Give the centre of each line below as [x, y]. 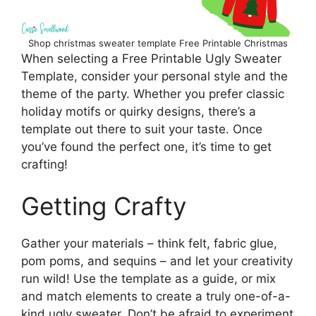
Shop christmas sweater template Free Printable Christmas [158, 43]
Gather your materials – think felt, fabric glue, [149, 244]
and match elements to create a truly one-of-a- [156, 297]
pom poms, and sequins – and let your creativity [157, 261]
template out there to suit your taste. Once [142, 129]
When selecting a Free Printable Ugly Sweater [151, 58]
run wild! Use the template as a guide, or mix [148, 279]
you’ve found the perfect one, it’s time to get [146, 146]
